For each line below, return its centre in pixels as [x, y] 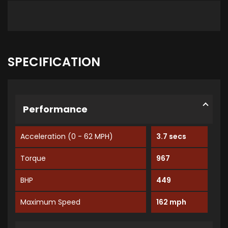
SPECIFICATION [54, 62]
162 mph [172, 202]
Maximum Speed [50, 202]
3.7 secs [172, 137]
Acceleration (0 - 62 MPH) [67, 137]
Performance [55, 109]
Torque [33, 159]
